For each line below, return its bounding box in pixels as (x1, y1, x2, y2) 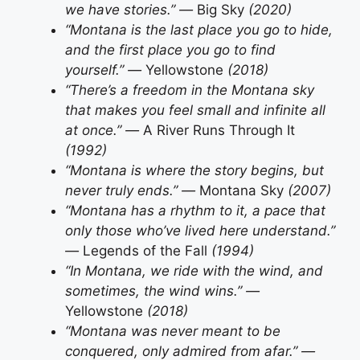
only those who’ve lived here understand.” (65, 222, 335, 239)
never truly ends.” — (65, 182, 199, 198)
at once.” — (65, 121, 143, 138)
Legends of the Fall (83, 242, 207, 259)
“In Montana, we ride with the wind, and (65, 262, 323, 279)
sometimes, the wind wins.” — (65, 282, 260, 299)
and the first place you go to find (65, 41, 276, 58)
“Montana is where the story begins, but (65, 162, 324, 178)
